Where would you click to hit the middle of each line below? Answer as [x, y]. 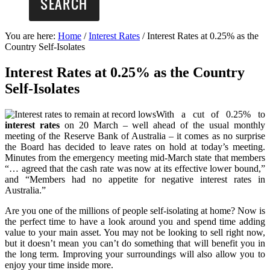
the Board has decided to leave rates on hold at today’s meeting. [135, 147]
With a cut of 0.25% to [211, 114]
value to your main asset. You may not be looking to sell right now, [135, 232]
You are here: [31, 36]
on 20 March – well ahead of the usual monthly [162, 125]
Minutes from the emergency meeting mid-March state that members [135, 158]
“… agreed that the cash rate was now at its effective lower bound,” [135, 168]
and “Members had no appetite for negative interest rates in [135, 179]
